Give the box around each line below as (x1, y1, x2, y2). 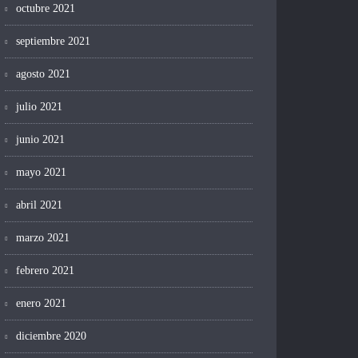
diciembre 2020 (16, 330, 86, 343)
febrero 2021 (16, 265, 74, 277)
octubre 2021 (16, 2, 75, 15)
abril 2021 (16, 199, 62, 212)
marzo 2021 (16, 232, 70, 245)
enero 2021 (16, 297, 66, 310)
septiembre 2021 (16, 35, 90, 48)
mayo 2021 (16, 166, 66, 179)
